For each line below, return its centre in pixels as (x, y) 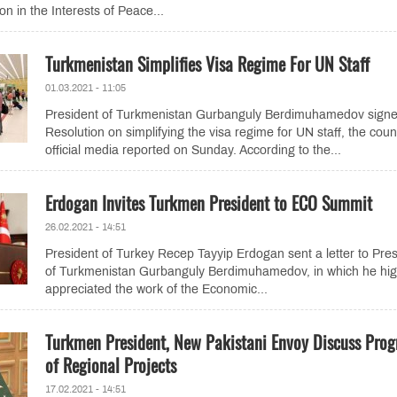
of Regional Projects (110, 365)
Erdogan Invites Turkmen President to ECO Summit (208, 203)
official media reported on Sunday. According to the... (193, 150)
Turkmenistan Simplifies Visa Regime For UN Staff (207, 64)
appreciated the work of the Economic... (156, 289)
